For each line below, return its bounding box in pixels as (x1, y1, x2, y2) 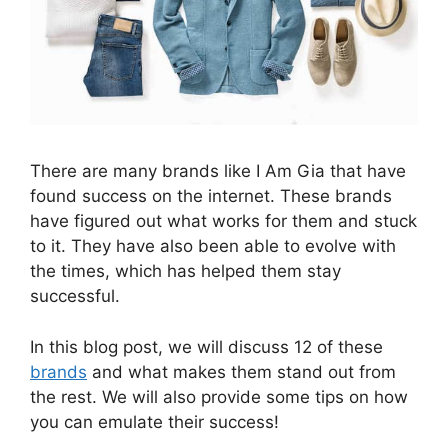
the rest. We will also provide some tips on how (30, 386, 408, 407)
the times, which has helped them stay (30, 261, 341, 282)
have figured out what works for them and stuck (30, 211, 417, 232)
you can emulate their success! (30, 411, 279, 432)
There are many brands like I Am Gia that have (30, 161, 406, 182)
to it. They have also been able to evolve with (30, 236, 396, 257)
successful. (30, 286, 125, 307)
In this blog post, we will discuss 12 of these (30, 336, 383, 357)
